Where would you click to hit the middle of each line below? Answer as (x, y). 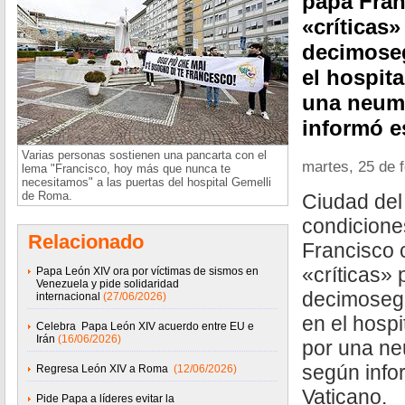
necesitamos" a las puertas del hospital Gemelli (146, 182)
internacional (68, 297)
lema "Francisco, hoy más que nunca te (126, 169)
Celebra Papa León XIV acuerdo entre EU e (145, 326)
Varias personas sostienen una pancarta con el (144, 155)
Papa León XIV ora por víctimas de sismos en (147, 271)
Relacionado (86, 242)
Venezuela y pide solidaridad (108, 284)
